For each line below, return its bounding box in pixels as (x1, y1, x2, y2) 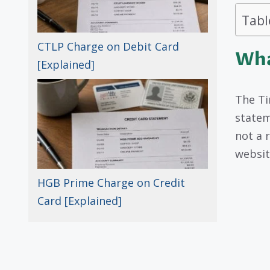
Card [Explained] (37, 193, 122, 209)
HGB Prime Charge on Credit (37, 175, 185, 190)
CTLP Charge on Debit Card (37, 39, 179, 54)
